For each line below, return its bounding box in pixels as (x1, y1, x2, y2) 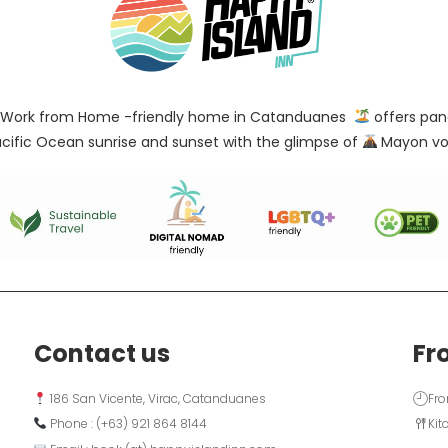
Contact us (33, 336, 170, 370)
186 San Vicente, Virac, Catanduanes (47, 389, 267, 407)
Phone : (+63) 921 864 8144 (47, 415, 214, 433)
